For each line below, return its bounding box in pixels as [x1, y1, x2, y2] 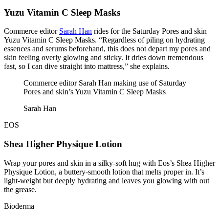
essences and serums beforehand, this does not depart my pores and [4, 44, 211, 53]
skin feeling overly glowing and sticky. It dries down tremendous [4, 53, 203, 62]
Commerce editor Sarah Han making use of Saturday [23, 79, 186, 88]
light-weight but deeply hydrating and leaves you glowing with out [4, 176, 209, 185]
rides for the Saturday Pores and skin [92, 27, 207, 36]
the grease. [4, 185, 37, 194]
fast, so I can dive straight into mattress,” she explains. [4, 62, 170, 71]
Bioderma [4, 201, 34, 210]
